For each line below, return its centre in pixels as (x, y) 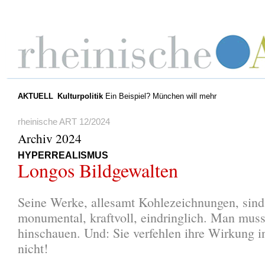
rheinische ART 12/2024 (64, 122)
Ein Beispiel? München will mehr (159, 96)
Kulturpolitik (80, 96)
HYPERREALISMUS (63, 155)
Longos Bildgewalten (98, 170)
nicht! (33, 248)
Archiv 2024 (50, 138)
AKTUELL (35, 96)
